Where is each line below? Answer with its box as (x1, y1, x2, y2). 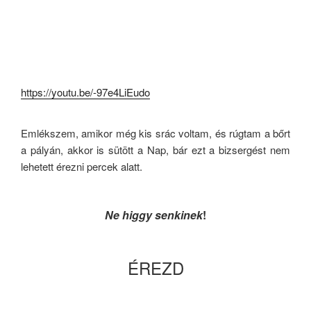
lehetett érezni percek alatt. (21, 159, 142, 174)
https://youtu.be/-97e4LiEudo (21, 85, 150, 100)
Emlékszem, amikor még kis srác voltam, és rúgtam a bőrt (21, 126, 290, 141)
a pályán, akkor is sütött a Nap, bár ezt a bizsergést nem (21, 142, 290, 158)
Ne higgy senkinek (105, 206, 203, 223)
